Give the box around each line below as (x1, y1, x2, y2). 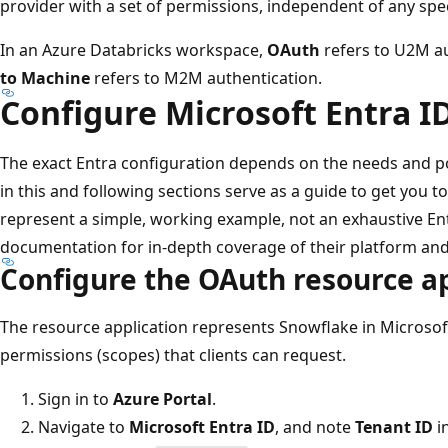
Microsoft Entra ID (129, 415, 275, 438)
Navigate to (38, 415, 129, 438)
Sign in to (38, 387, 113, 410)
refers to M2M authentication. (90, 66, 322, 89)
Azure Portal (113, 387, 212, 410)
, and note (275, 415, 355, 438)
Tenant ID (355, 415, 433, 438)
